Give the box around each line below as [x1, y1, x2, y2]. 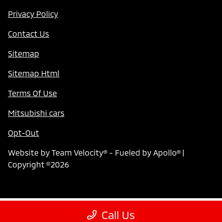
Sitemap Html [8, 68, 59, 78]
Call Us [102, 208, 135, 221]
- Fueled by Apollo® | [107, 148, 184, 158]
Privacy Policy [8, 9, 58, 19]
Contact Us [8, 29, 49, 39]
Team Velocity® [52, 148, 107, 158]
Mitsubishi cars [8, 108, 64, 118]
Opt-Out [8, 128, 39, 138]
